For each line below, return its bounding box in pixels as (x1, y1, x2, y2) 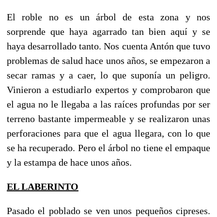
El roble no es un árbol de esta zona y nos (7, 11, 210, 22)
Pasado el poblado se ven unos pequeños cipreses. (7, 205, 210, 216)
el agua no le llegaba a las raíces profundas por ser (7, 98, 210, 109)
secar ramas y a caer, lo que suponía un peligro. (7, 69, 210, 80)
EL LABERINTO (7, 181, 78, 192)
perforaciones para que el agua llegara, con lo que (7, 127, 210, 139)
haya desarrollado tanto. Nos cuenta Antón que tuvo (7, 40, 210, 51)
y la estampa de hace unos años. (7, 156, 132, 168)
